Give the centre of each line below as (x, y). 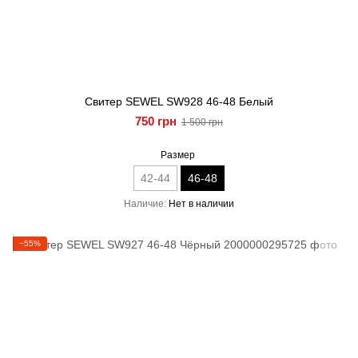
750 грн (156, 121)
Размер (178, 155)
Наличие (144, 204)
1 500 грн (202, 122)
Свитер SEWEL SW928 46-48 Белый (179, 101)
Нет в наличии (201, 204)
